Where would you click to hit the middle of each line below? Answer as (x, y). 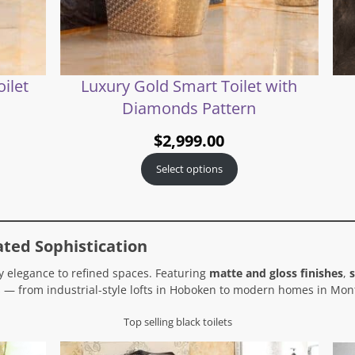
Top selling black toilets (177, 321)
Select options (189, 169)
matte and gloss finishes (276, 273)
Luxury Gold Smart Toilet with (189, 86)
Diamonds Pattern (189, 109)
